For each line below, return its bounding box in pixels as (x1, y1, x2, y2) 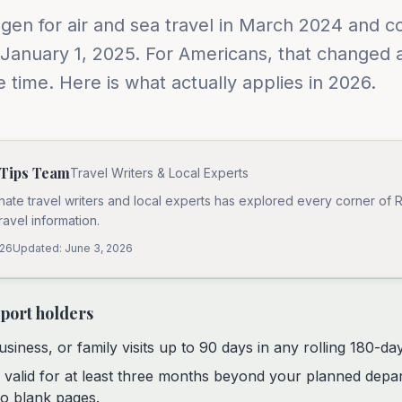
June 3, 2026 (65, 241, 133, 255)
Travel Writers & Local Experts (70, 165, 249, 180)
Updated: (13, 241, 65, 255)
